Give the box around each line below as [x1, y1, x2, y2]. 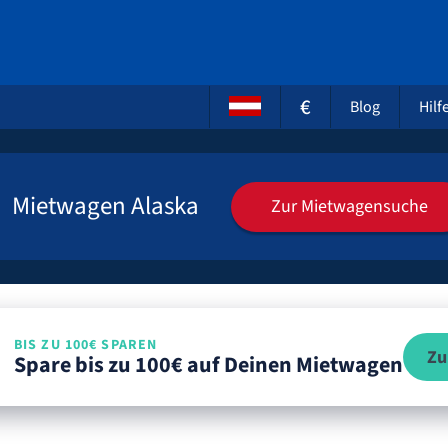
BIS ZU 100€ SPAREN [14, 334, 158, 355]
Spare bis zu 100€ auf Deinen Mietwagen [14, 348, 403, 381]
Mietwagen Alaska [12, 188, 199, 224]
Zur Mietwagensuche [271, 193, 428, 219]
